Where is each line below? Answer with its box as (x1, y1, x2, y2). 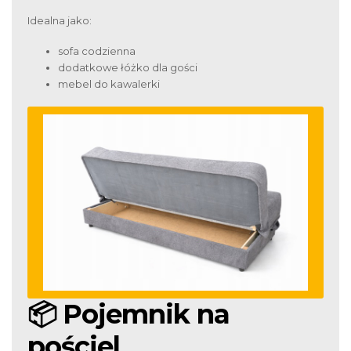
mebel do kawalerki (58, 77, 160, 90)
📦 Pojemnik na (27, 298, 230, 331)
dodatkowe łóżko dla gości (58, 60, 197, 74)
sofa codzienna (58, 44, 136, 57)
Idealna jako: (27, 13, 92, 27)
